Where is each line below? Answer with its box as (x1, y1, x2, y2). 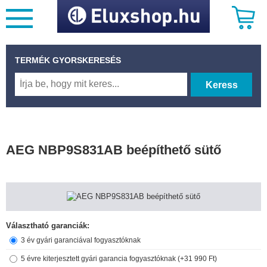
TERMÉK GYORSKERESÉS (15, 55, 121, 65)
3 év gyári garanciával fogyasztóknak (21, 235, 141, 244)
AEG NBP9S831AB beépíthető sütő (6, 142, 221, 157)
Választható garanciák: (6, 221, 89, 230)
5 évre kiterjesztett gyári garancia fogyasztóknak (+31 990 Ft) (21, 254, 217, 263)
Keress (205, 79, 238, 90)
